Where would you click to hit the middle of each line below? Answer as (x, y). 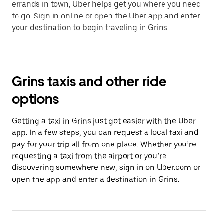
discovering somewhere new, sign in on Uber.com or (106, 168)
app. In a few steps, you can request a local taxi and (105, 133)
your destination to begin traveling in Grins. (90, 27)
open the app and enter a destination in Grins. (95, 179)
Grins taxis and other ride (89, 81)
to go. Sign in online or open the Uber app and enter (106, 16)
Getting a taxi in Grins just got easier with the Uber (104, 121)
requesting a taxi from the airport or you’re (89, 156)
